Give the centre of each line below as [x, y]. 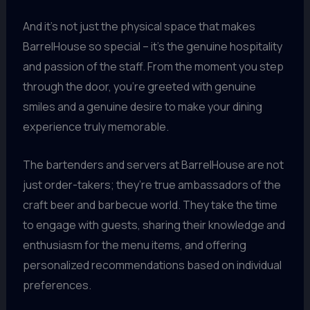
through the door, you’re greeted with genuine [139, 87]
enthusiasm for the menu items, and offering [134, 245]
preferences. [57, 285]
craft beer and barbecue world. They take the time [150, 204]
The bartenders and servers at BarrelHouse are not [153, 164]
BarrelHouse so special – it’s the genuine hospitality [152, 47]
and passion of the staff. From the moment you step [153, 67]
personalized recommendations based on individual [152, 265]
